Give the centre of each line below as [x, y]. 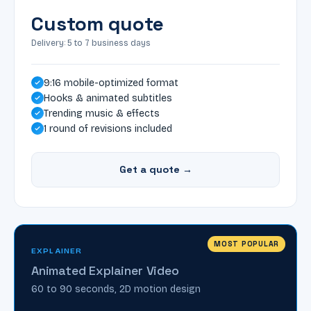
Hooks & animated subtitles [108, 98]
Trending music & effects [102, 113]
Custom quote [98, 23]
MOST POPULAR [246, 244]
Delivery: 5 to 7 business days [91, 43]
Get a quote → [155, 169]
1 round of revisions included [108, 128]
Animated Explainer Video [105, 270]
